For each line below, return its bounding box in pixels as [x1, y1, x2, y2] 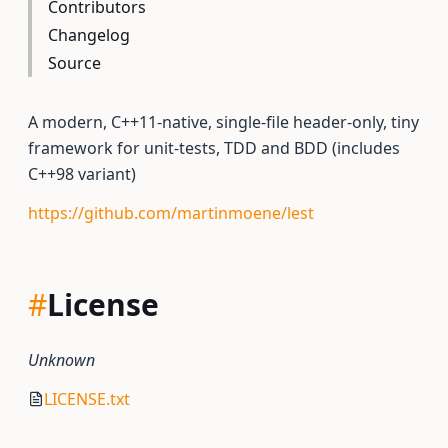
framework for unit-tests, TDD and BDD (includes [28, 137, 400, 159]
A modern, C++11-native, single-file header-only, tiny [28, 111, 419, 133]
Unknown [28, 349, 95, 371]
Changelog [48, 24, 130, 46]
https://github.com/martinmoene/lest [28, 202, 314, 224]
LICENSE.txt [44, 388, 130, 410]
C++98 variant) [28, 163, 136, 185]
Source [48, 52, 101, 74]
